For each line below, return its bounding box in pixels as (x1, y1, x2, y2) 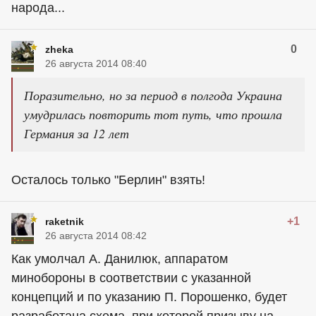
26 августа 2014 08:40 (45, 58, 147, 69)
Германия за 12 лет (24, 125, 129, 142)
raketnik (45, 216, 84, 227)
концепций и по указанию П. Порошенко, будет (11, 290, 287, 304)
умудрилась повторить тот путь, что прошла (24, 106, 282, 123)
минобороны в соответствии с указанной (11, 271, 251, 285)
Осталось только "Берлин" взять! (11, 173, 205, 187)
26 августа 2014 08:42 (45, 230, 147, 241)
